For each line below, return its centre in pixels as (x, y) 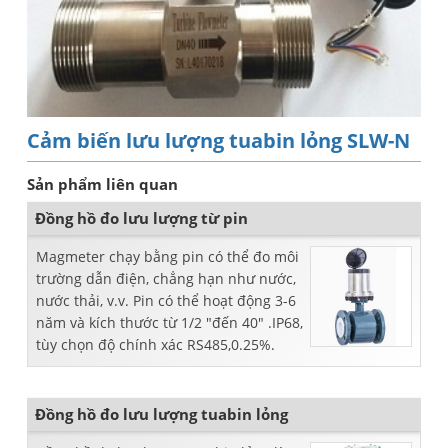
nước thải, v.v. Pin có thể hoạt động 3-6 (166, 300)
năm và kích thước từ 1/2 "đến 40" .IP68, (169, 322)
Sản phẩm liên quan (102, 184)
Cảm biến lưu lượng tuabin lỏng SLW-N (218, 140)
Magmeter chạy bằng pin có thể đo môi (167, 256)
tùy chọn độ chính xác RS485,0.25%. (155, 344)
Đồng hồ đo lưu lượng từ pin (141, 218)
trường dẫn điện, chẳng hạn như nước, (166, 278)
